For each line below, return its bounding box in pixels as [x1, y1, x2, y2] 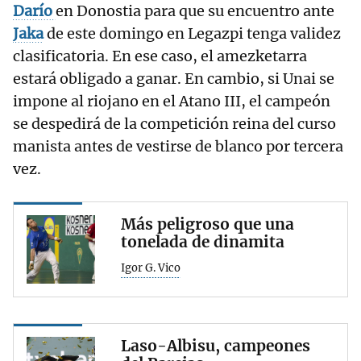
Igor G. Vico [121, 261, 180, 276]
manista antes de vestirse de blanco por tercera [13, 137, 343, 156]
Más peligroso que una [121, 214, 294, 234]
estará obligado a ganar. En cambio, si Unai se [13, 69, 334, 89]
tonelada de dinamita [121, 232, 284, 252]
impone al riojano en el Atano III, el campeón [13, 92, 330, 111]
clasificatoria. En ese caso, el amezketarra [13, 47, 307, 66]
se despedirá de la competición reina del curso [13, 114, 336, 134]
